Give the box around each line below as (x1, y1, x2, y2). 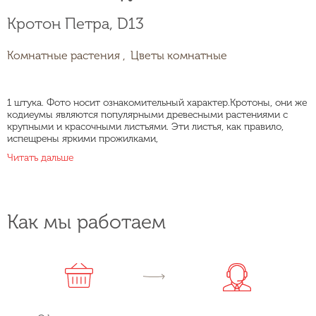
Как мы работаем (7, 209, 166, 233)
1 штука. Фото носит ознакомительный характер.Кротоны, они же (7, 96, 307, 109)
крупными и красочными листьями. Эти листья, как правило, (7, 120, 284, 133)
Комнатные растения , (7, 48, 126, 62)
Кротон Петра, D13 (7, 13, 144, 33)
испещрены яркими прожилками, (7, 132, 158, 145)
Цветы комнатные (130, 48, 227, 62)
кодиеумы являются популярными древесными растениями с (7, 108, 288, 121)
